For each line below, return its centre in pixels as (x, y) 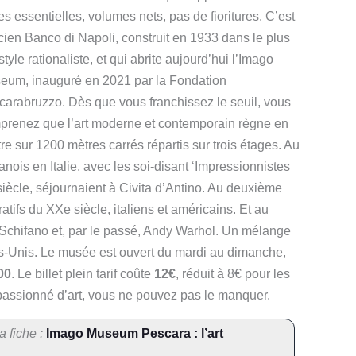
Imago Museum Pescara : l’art (134, 333)
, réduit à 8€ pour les (233, 273)
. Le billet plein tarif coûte (83, 273)
